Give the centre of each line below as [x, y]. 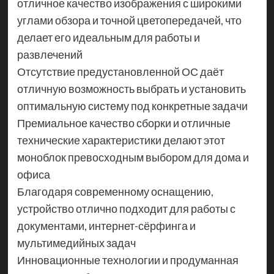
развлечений [50, 55]
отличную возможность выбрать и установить [131, 89]
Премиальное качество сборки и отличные [124, 123]
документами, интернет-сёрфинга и [106, 226]
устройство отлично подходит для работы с [126, 209]
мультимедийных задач [76, 243]
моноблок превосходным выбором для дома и [133, 157]
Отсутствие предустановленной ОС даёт [120, 72]
